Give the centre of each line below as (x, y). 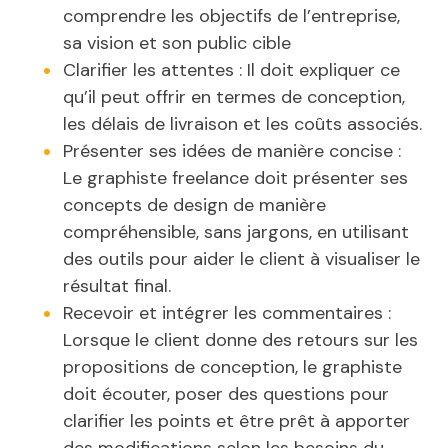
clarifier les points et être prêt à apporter (236, 421)
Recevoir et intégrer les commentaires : (227, 313)
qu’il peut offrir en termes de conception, (234, 97)
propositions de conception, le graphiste (232, 367)
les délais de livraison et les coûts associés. (242, 124)
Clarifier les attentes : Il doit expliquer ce (231, 70)
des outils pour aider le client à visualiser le (241, 259)
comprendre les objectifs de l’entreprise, (231, 16)
